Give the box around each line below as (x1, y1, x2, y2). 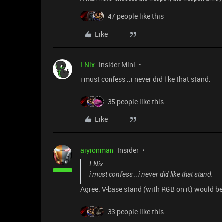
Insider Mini (99, 60, 135, 70)
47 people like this (108, 11, 164, 21)
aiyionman (80, 145, 113, 155)
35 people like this (108, 97, 164, 107)
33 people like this (108, 207, 164, 217)
